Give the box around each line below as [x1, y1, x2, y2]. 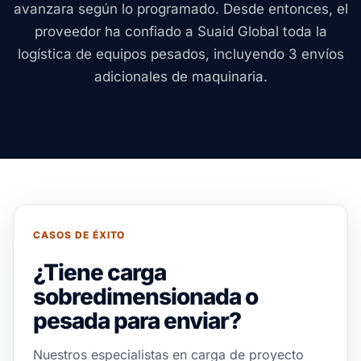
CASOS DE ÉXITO [33, 229, 126, 241]
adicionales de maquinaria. [93, 68, 268, 85]
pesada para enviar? [33, 307, 241, 334]
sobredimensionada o [33, 283, 258, 310]
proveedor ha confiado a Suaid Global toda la [34, 23, 327, 39]
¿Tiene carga [33, 259, 166, 286]
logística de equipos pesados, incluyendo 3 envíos [17, 46, 344, 62]
